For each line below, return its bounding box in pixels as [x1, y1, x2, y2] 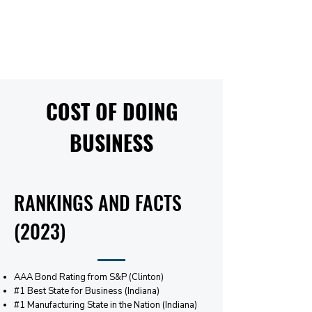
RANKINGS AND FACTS [14, 188, 182, 217]
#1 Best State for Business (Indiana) [14, 285, 159, 297]
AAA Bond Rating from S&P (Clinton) [14, 271, 164, 283]
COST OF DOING [45, 95, 178, 127]
